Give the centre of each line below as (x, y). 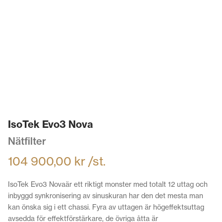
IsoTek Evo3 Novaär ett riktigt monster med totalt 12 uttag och (108, 185)
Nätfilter (27, 141)
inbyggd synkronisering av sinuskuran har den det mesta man (106, 196)
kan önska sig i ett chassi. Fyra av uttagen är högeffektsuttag (106, 207)
